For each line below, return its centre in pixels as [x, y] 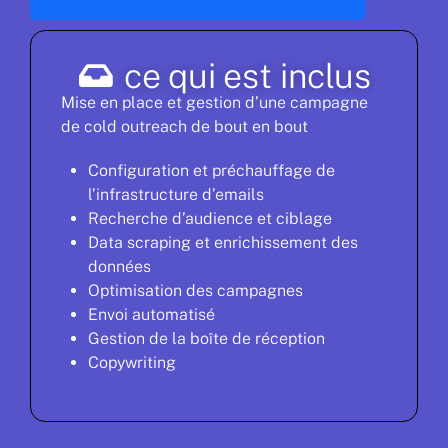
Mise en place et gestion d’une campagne [214, 102]
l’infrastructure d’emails [176, 194]
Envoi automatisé [152, 314]
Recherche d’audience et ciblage [210, 218]
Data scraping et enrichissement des [223, 242]
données [120, 266]
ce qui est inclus [248, 75]
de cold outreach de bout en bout [184, 126]
